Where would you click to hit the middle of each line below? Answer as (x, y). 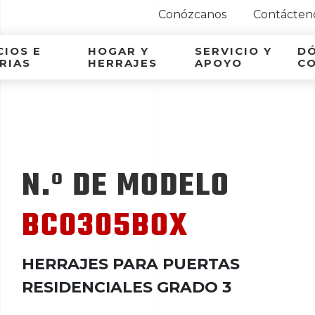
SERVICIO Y (233, 51)
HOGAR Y (118, 51)
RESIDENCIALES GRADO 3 (126, 287)
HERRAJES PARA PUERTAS (130, 264)
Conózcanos (192, 14)
